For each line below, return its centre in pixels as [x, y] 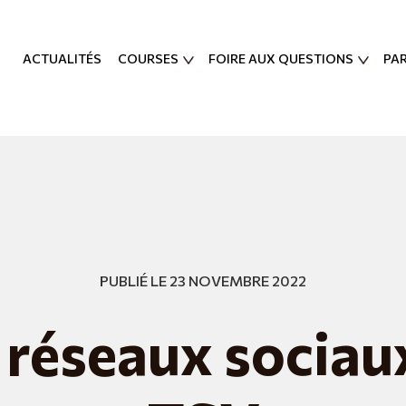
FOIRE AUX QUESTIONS [281, 59]
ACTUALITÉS [62, 59]
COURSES [148, 59]
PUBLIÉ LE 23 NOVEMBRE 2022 [203, 280]
